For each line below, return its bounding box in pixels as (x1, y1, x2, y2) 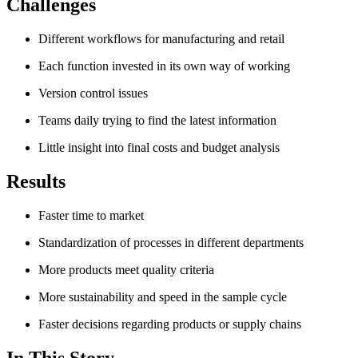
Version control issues (38, 86, 148, 100)
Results (6, 170, 66, 192)
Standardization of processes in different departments (38, 235, 304, 249)
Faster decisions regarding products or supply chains (38, 316, 301, 331)
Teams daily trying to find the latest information (38, 113, 276, 127)
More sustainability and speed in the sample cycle (38, 289, 287, 304)
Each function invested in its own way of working (38, 59, 290, 73)
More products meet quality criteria (38, 262, 214, 276)
